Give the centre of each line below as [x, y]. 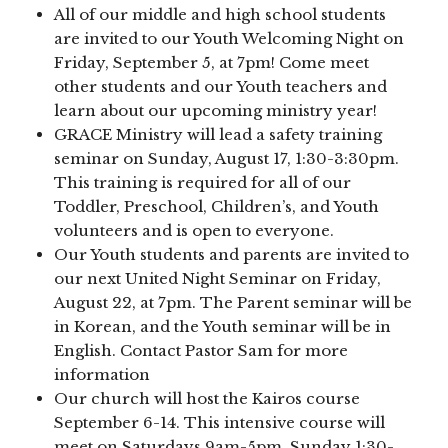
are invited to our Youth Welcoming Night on [229, 38]
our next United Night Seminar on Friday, [218, 278]
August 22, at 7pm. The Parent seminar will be [233, 302]
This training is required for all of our [203, 182]
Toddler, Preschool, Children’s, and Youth [217, 206]
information [102, 374]
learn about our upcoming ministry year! [216, 110]
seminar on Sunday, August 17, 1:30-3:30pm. [227, 158]
